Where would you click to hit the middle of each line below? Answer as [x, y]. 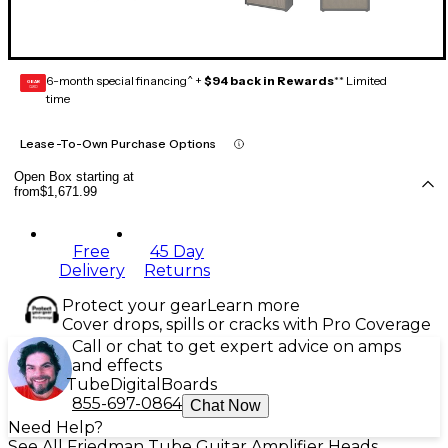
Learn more [253, 306]
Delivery [92, 271]
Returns [177, 271]
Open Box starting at [74, 177]
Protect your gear [134, 306]
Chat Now [225, 406]
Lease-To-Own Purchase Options [118, 144]
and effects [117, 366]
